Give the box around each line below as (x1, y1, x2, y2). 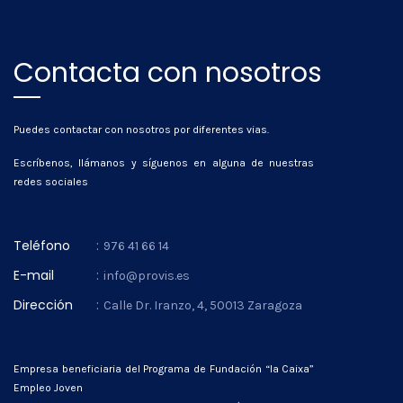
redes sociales (13, 175, 88, 188)
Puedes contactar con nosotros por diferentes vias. (13, 123, 269, 136)
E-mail (13, 266, 54, 284)
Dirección (13, 296, 73, 314)
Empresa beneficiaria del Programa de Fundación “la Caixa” (13, 363, 315, 375)
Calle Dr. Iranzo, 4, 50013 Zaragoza (103, 298, 302, 313)
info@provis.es (103, 268, 190, 283)
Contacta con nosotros (13, 54, 322, 92)
